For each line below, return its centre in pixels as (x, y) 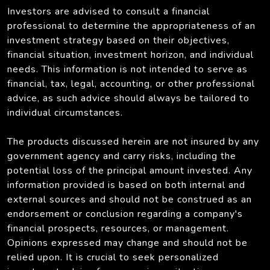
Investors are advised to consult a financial (108, 11)
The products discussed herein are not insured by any (133, 141)
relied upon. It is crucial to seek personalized (113, 257)
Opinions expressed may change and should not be (127, 243)
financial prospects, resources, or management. (118, 228)
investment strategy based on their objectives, (118, 40)
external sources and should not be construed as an (130, 199)
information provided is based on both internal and (126, 185)
